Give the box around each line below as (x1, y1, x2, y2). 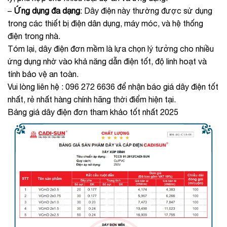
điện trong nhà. (8, 31, 60, 41)
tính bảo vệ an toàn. (8, 69, 79, 79)
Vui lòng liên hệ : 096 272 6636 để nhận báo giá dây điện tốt (8, 82, 218, 91)
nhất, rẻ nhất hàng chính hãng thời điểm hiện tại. (8, 94, 176, 104)
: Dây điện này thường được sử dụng (80, 6, 212, 15)
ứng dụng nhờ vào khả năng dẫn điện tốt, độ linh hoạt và (8, 56, 207, 66)
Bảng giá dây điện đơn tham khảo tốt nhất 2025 (8, 107, 178, 117)
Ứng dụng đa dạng (14, 6, 80, 15)
